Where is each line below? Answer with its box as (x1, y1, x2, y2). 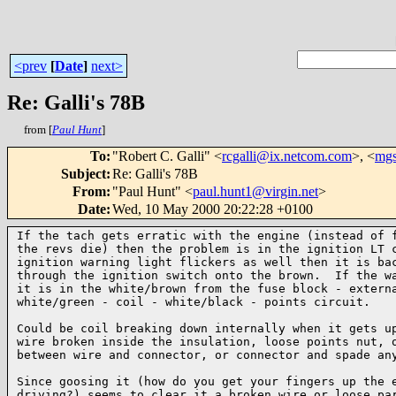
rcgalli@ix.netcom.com (222, 148, 352, 164)
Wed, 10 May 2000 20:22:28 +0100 (112, 202, 313, 217)
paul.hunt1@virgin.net (193, 184, 318, 199)
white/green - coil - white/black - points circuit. (17, 295, 370, 308)
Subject (61, 166, 106, 181)
